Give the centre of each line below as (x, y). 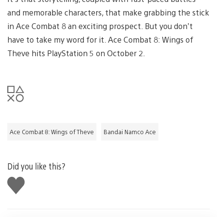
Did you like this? (36, 166)
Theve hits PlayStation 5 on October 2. (76, 53)
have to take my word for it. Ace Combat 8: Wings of (100, 40)
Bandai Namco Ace (130, 132)
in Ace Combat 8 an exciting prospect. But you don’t (100, 26)
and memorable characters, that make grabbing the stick (108, 13)
